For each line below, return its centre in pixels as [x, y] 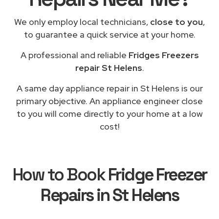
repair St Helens [109, 67]
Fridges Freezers [164, 55]
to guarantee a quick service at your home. [109, 34]
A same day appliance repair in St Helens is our [109, 88]
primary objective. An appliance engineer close [109, 101]
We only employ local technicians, [82, 22]
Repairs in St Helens [109, 195]
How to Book [60, 174]
